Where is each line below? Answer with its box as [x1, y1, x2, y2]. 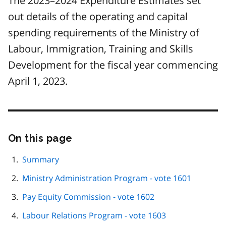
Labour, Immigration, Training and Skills [8, 41, 193, 55]
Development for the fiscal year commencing [8, 58, 218, 72]
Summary [22, 153, 59, 165]
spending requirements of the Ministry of [8, 25, 199, 39]
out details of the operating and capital [8, 9, 188, 23]
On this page [8, 132, 73, 144]
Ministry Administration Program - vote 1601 [22, 172, 191, 184]
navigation [80, 162, 124, 172]
